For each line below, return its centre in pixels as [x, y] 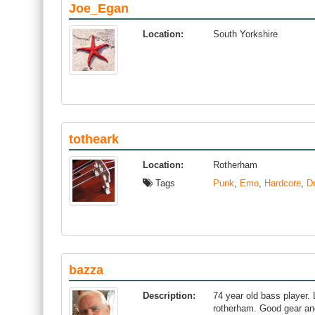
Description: [169, 296]
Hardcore [283, 183]
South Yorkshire [245, 34]
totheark [94, 139]
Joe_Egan [99, 8]
